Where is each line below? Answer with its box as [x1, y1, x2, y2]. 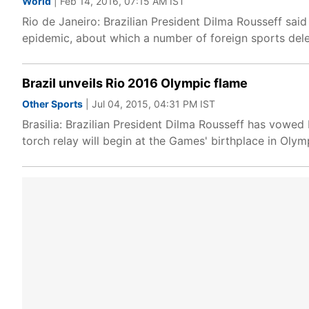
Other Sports [22, 98, 83, 110]
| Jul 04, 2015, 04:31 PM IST [83, 98, 215, 110]
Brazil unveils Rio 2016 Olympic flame [22, 76, 248, 90]
